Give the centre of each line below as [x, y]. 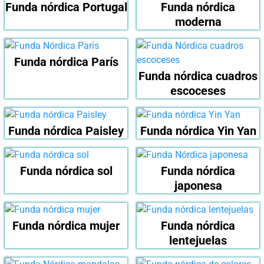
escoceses [198, 91]
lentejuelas [198, 241]
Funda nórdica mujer [66, 226]
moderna [198, 22]
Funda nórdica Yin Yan [198, 131]
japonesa [198, 186]
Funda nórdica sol [66, 171]
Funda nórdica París [66, 62]
